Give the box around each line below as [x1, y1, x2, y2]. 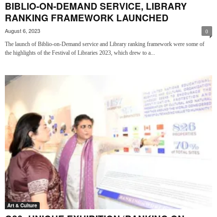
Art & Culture [7, 201, 37, 209]
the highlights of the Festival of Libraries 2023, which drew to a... [5, 49, 155, 57]
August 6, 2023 [5, 27, 40, 35]
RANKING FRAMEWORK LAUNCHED [5, 11, 169, 25]
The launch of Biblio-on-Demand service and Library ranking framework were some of [5, 41, 204, 48]
